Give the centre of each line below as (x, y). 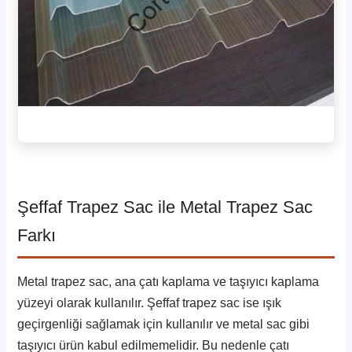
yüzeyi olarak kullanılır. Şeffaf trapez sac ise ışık (150, 302)
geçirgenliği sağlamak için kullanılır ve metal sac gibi (164, 324)
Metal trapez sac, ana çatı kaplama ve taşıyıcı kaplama (169, 281)
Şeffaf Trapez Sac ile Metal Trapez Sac (165, 207)
